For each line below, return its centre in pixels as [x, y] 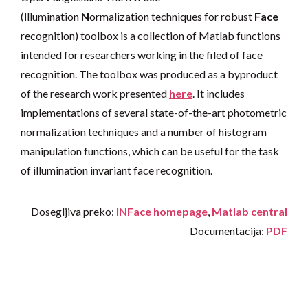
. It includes [219, 93]
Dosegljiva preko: [74, 212]
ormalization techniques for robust [172, 16]
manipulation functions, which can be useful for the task [150, 151]
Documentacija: [228, 231]
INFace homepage [162, 212]
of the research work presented [95, 93]
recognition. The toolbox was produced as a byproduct [149, 74]
